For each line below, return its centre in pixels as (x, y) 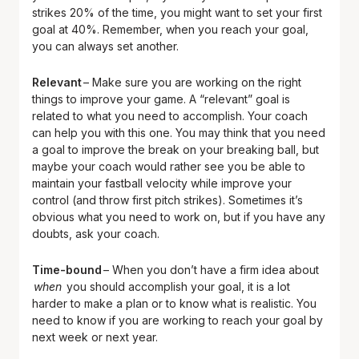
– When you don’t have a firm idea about (210, 270)
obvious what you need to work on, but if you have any (179, 217)
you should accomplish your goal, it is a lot (177, 286)
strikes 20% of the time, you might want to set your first (177, 12)
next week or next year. (96, 337)
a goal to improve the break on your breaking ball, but (175, 149)
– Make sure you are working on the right (192, 82)
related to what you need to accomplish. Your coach (170, 116)
